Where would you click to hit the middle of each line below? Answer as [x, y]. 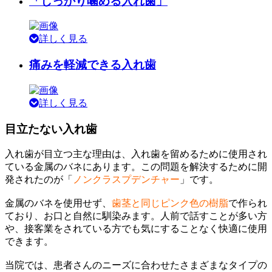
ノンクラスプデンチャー [126, 180]
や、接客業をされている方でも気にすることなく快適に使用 [136, 229]
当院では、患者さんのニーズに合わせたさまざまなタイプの [136, 265]
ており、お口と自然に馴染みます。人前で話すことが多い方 [136, 216]
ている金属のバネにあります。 [73, 167]
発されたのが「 [39, 180]
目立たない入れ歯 [51, 129]
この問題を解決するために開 [204, 167]
